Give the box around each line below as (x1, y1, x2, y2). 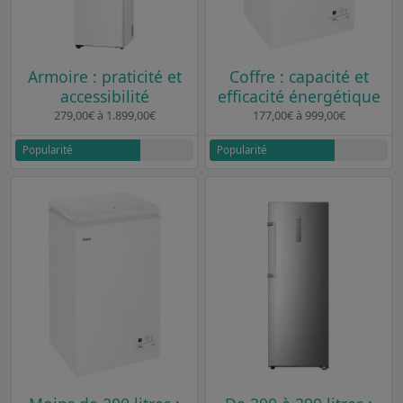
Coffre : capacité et (228, 65, 369, 87)
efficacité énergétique (217, 85, 381, 107)
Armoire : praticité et (27, 65, 182, 87)
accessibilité (59, 85, 149, 107)
